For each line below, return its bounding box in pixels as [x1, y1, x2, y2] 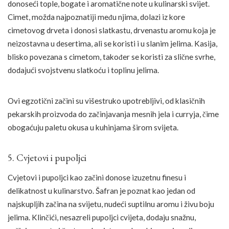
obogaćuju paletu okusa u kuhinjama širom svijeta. [8, 122, 178, 132]
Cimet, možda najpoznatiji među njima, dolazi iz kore [8, 12, 185, 21]
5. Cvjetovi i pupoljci [8, 151, 86, 164]
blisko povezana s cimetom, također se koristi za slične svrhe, [8, 52, 215, 61]
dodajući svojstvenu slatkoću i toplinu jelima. [8, 65, 159, 75]
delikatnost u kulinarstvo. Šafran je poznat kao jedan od [8, 186, 195, 196]
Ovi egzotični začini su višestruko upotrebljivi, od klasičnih [8, 96, 205, 105]
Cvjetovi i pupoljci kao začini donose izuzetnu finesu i [8, 173, 186, 182]
